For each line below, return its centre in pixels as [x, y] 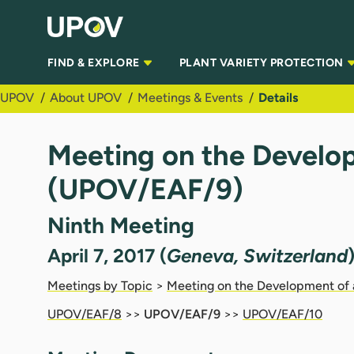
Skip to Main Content [66, 15]
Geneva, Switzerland [257, 255]
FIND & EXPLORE [95, 63]
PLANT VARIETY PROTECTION [263, 63]
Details [278, 97]
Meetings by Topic [100, 285]
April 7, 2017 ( [107, 255]
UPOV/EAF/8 [85, 314]
